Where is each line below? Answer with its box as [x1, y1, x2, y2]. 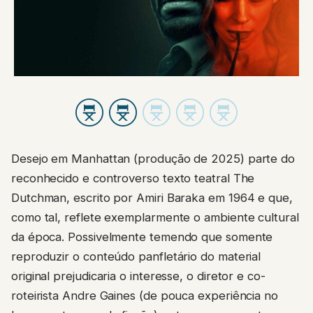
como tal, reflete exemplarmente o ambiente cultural [11, 196, 299, 210]
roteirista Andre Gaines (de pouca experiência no [11, 274, 278, 289]
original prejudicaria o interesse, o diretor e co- [11, 254, 265, 269]
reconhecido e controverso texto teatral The [11, 156, 255, 171]
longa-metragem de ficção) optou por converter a [11, 293, 284, 308]
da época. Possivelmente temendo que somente [11, 215, 273, 230]
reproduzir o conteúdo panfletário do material [11, 235, 261, 249]
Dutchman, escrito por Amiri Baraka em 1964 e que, [11, 176, 293, 191]
